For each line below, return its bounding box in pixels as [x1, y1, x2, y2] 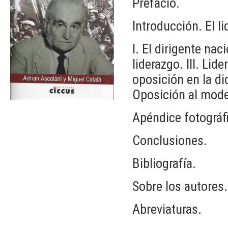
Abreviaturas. [132, 201, 202, 217]
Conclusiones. [132, 132, 207, 148]
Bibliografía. [132, 155, 196, 171]
